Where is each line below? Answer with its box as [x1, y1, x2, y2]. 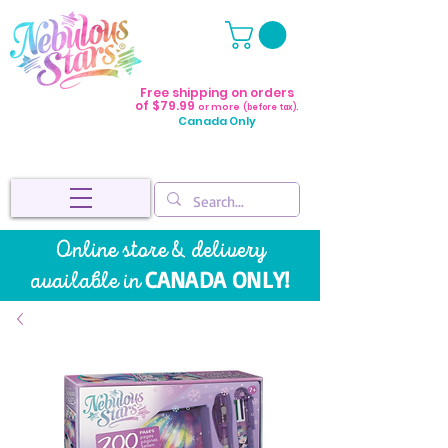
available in [29, 266, 145, 296]
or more [198, 100, 240, 113]
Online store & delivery [54, 235, 266, 265]
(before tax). [243, 101, 298, 113]
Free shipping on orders [139, 83, 294, 101]
